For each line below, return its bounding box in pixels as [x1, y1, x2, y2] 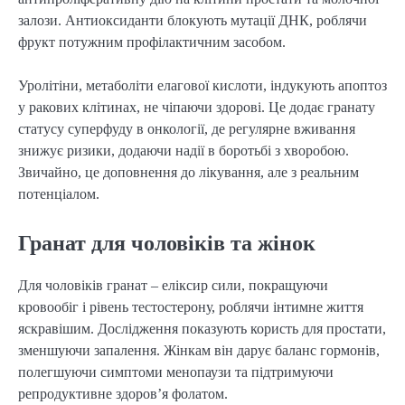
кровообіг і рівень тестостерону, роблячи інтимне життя [18, 298, 363, 315]
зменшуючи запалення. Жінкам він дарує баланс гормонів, [18, 342, 380, 358]
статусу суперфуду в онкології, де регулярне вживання [18, 121, 355, 137]
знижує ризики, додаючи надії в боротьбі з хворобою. [18, 143, 349, 159]
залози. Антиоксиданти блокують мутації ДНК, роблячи [18, 13, 367, 29]
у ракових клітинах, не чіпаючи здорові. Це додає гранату [18, 99, 375, 116]
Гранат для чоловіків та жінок [18, 231, 316, 256]
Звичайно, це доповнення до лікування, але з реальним [18, 165, 359, 181]
